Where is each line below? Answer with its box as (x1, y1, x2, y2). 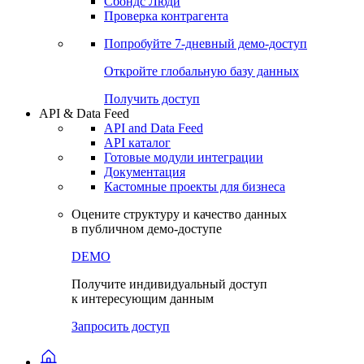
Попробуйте (104, 37, 175, 51)
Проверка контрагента (104, 9, 228, 24)
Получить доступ (104, 92, 200, 106)
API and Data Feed (104, 121, 203, 136)
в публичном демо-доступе (71, 222, 222, 236)
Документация (104, 165, 185, 180)
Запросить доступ (71, 319, 170, 334)
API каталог (104, 136, 171, 150)
